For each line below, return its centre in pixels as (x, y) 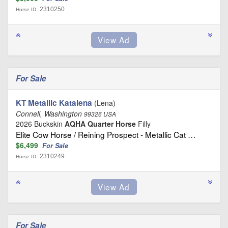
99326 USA (100, 114)
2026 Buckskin (40, 123)
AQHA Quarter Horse (100, 123)
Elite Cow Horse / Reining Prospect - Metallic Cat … (106, 134)
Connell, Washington (50, 113)
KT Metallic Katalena (54, 103)
